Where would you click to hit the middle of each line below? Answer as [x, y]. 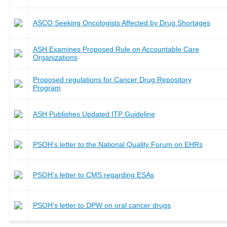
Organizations [55, 57]
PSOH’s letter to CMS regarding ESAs [93, 175]
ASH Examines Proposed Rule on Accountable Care [116, 49]
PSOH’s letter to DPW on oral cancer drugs [102, 205]
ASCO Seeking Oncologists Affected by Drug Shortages [121, 23]
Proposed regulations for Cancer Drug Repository [112, 79]
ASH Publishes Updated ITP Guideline [94, 114]
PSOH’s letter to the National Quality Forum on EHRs [118, 144]
